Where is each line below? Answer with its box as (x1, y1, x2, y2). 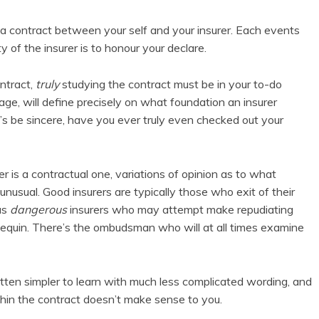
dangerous (10, 202, 67, 217)
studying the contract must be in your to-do (62, 77, 282, 92)
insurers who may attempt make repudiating (67, 202, 293, 217)
